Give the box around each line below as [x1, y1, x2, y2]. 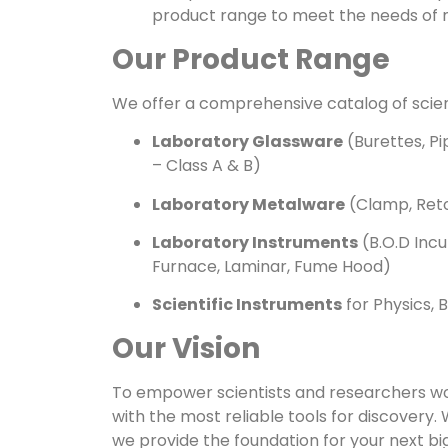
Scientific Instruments [152, 293, 342, 317]
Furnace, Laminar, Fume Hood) [152, 254, 391, 278]
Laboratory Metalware [152, 192, 345, 216]
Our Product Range [112, 39, 390, 79]
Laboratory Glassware [152, 130, 343, 154]
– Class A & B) [152, 154, 261, 178]
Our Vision [112, 328, 260, 368]
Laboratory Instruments [152, 230, 358, 254]
